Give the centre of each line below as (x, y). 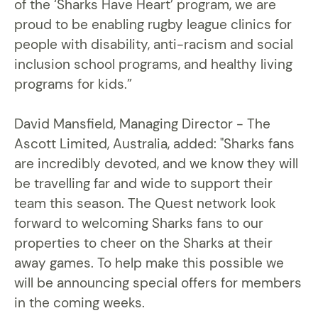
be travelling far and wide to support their (143, 184)
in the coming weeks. (79, 303)
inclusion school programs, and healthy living (153, 65)
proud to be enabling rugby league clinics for (153, 25)
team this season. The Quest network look (145, 204)
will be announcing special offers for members (158, 283)
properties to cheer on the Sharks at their (143, 243)
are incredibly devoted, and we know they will (156, 164)
